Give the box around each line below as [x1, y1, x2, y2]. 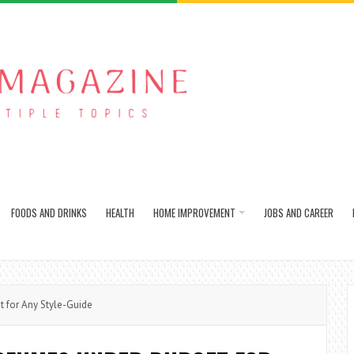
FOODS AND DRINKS [11, 205, 87, 220]
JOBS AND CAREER [264, 205, 333, 220]
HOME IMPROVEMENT [153, 205, 235, 220]
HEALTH [106, 205, 134, 220]
